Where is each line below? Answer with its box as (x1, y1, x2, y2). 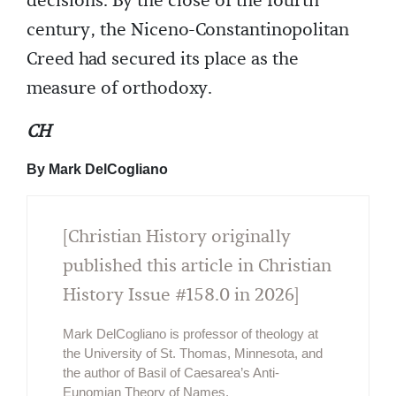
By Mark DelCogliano (27, 161, 168, 177)
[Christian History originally (63, 225, 291, 248)
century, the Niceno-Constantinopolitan (27, 18, 349, 42)
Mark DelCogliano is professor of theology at (63, 325, 318, 341)
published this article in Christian (63, 254, 331, 278)
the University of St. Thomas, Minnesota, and (63, 345, 323, 361)
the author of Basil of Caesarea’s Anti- (63, 364, 279, 380)
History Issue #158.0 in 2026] (63, 283, 300, 307)
